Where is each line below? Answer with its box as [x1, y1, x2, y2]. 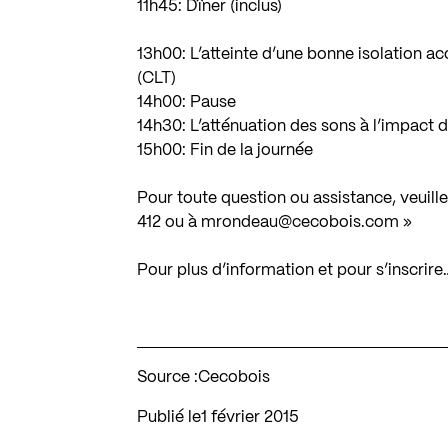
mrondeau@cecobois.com [201, 214, 400, 230]
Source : [137, 369, 199, 385]
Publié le [137, 409, 202, 425]
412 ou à [137, 214, 202, 230]
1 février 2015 [207, 409, 300, 425]
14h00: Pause [137, 94, 237, 110]
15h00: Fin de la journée [137, 142, 314, 158]
